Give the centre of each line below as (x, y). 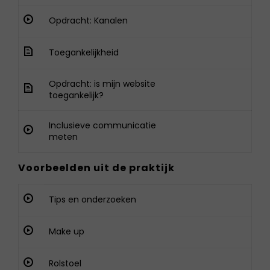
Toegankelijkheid (84, 52)
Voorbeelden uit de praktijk (96, 168)
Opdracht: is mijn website (102, 84)
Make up (67, 231)
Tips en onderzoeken (93, 199)
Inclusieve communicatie (102, 125)
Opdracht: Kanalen (88, 20)
